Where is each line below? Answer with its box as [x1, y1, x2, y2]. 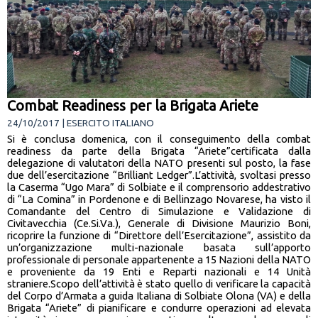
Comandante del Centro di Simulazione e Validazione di [7, 204, 311, 217]
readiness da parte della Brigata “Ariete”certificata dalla [7, 144, 311, 157]
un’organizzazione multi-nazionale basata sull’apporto [7, 241, 311, 253]
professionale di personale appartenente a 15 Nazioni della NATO [7, 253, 311, 265]
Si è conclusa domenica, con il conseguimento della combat [7, 132, 311, 145]
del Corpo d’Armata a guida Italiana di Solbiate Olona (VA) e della [7, 289, 311, 302]
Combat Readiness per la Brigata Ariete [7, 97, 258, 114]
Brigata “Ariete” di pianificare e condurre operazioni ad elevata [7, 301, 311, 314]
